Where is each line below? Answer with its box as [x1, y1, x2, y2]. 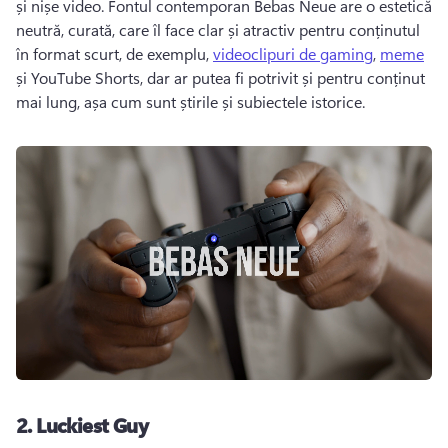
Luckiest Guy [36, 411, 149, 438]
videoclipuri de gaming [213, 43, 373, 64]
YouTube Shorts [31, 67, 140, 88]
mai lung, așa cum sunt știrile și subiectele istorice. [16, 91, 369, 112]
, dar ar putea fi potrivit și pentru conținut [140, 67, 425, 88]
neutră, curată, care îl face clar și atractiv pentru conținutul [16, 19, 420, 40]
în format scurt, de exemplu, [16, 43, 213, 64]
